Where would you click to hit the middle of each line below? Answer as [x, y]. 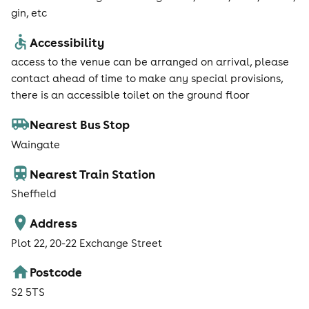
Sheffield [34, 194]
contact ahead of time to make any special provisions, [147, 79]
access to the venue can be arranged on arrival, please [150, 62]
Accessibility [67, 42]
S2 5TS [28, 292]
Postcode [56, 272]
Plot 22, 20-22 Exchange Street [87, 243]
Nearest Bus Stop [80, 124]
